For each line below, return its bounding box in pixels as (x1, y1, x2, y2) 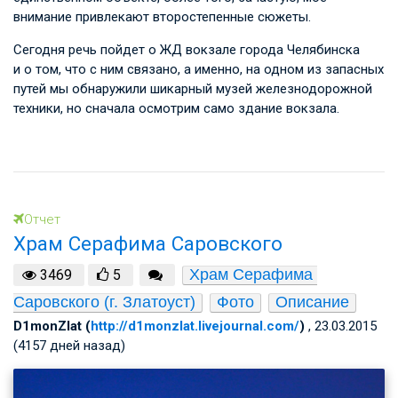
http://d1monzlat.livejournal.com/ (91, 317, 299, 334)
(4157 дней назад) (13, 337, 125, 354)
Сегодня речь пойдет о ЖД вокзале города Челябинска (13, 41, 360, 58)
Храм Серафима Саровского (13, 232, 283, 255)
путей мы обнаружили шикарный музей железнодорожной (13, 80, 372, 97)
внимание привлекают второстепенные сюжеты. (13, 8, 311, 25)
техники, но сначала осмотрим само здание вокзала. (13, 99, 339, 116)
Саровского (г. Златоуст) (13, 292, 195, 311)
